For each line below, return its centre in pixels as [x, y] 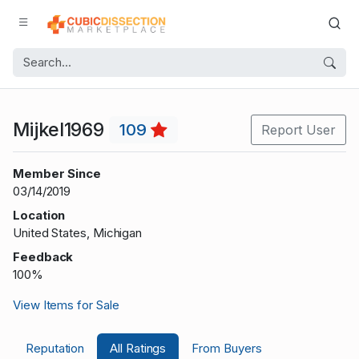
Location [39, 215]
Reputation [55, 348]
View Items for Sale [66, 305]
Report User [298, 130]
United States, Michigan [78, 233]
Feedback [43, 257]
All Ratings [138, 348]
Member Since [57, 173]
